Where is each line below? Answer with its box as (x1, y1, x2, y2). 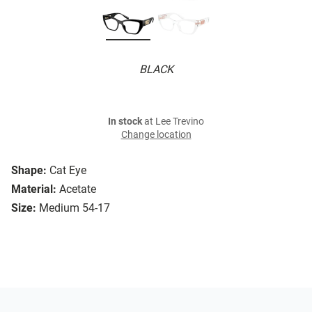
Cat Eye (49, 164, 86, 178)
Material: (11, 182, 56, 196)
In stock (108, 116, 142, 128)
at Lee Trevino (142, 116, 204, 128)
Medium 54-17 (39, 201, 110, 215)
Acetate (59, 182, 96, 196)
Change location (120, 129, 192, 141)
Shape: (11, 164, 47, 178)
